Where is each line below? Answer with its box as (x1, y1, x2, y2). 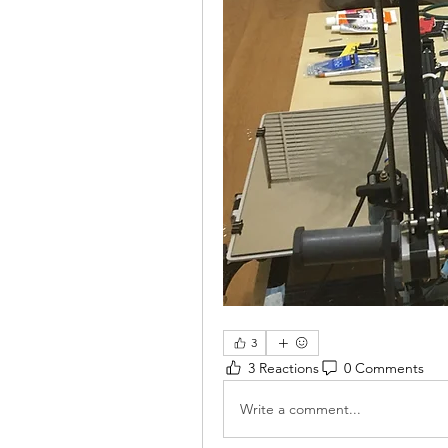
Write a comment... (240, 399, 361, 418)
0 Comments (344, 358, 424, 377)
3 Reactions (248, 358, 319, 377)
